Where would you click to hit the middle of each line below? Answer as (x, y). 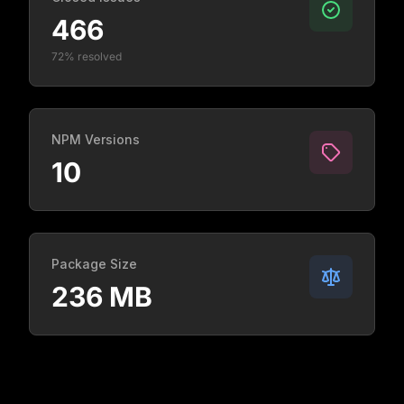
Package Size (94, 264)
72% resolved (87, 56)
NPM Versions (96, 139)
